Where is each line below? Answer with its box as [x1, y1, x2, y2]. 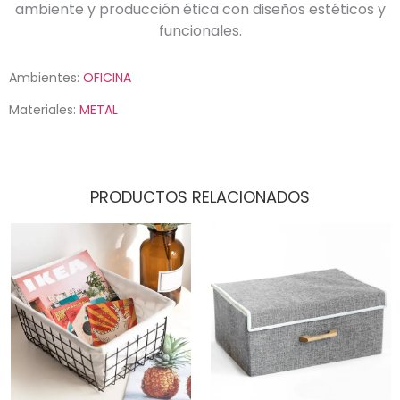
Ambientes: [9, 68, 83, 87]
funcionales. [158, 21, 242, 42]
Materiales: [9, 100, 79, 119]
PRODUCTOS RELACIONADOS [90, 185, 310, 208]
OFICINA [83, 68, 131, 87]
